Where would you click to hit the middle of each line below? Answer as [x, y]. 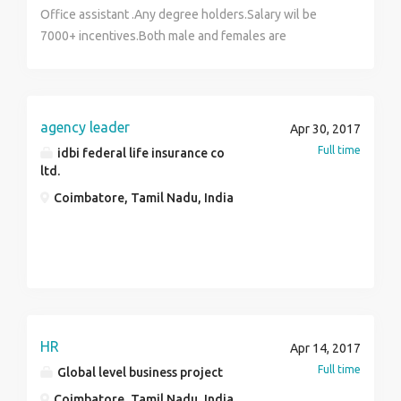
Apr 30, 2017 [325, 129]
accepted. [68, 57]
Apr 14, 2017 [325, 348]
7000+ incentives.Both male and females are [163, 36]
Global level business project [139, 372]
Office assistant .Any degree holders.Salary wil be [179, 14]
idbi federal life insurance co [140, 153]
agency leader [85, 127]
